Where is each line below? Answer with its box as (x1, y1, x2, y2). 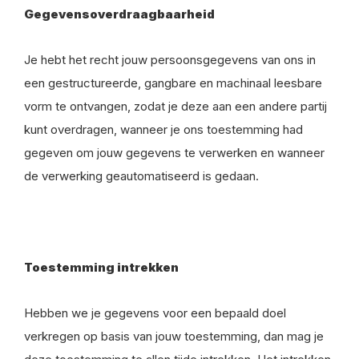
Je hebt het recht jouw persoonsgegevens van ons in (24, 52, 316, 67)
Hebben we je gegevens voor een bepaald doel (24, 305, 286, 321)
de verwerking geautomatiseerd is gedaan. (24, 168, 259, 184)
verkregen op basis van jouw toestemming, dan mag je (24, 329, 324, 344)
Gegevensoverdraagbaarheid (24, 6, 215, 22)
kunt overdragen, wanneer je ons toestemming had (24, 122, 303, 137)
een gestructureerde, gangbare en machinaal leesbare (24, 75, 322, 91)
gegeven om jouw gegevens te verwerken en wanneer (24, 145, 325, 160)
